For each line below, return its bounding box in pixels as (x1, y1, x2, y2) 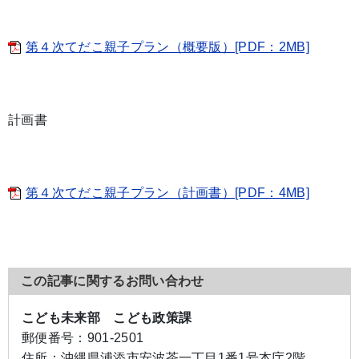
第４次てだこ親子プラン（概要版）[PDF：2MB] (26, 40, 309, 54)
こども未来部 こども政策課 (22, 311, 192, 325)
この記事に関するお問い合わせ (21, 274, 204, 288)
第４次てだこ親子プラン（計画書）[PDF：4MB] (26, 186, 309, 200)
